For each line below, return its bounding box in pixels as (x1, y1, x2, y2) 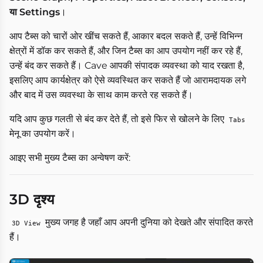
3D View (12, 218, 41, 227)
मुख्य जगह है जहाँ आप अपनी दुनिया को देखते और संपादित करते (43, 216, 253, 228)
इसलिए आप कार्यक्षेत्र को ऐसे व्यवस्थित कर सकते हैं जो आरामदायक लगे (9, 74, 246, 86)
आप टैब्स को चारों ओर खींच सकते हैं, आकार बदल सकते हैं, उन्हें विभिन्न (9, 30, 242, 42)
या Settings (9, 6, 60, 18)
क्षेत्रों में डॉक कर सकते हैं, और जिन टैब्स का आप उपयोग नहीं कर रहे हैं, (9, 45, 242, 56)
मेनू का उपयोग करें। (9, 127, 76, 139)
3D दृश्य (9, 190, 54, 208)
